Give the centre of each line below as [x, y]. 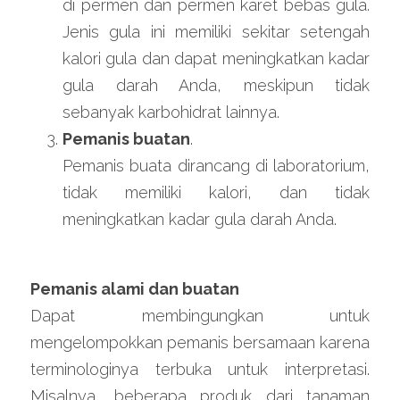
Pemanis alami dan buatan [135, 289]
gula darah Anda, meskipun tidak [216, 85]
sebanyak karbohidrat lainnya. [171, 112]
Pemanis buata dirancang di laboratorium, [216, 166]
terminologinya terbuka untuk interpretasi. [200, 369]
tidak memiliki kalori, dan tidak [216, 192]
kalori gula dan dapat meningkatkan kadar [216, 58]
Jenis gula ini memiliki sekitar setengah [216, 32]
